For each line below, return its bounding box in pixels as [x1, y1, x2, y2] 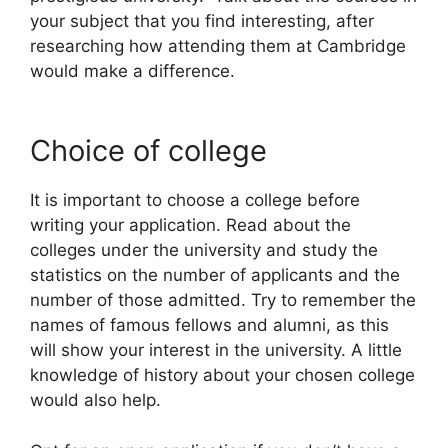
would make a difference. [30, 60, 235, 81]
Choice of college [30, 133, 267, 169]
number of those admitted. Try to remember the [30, 290, 416, 311]
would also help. [30, 390, 161, 411]
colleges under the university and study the [30, 240, 378, 261]
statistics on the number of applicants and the [30, 265, 400, 286]
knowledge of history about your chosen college [30, 365, 415, 386]
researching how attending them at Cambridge [30, 35, 406, 56]
